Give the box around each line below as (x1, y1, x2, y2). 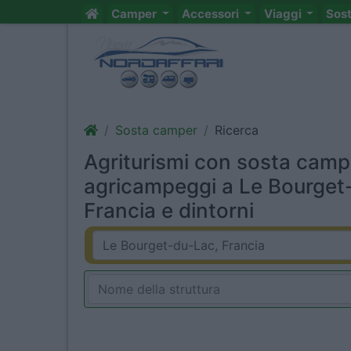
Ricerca (215, 122, 259, 138)
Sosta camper (115, 122, 197, 138)
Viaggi (263, 6, 304, 21)
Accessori (181, 6, 241, 21)
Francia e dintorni (84, 198, 254, 223)
